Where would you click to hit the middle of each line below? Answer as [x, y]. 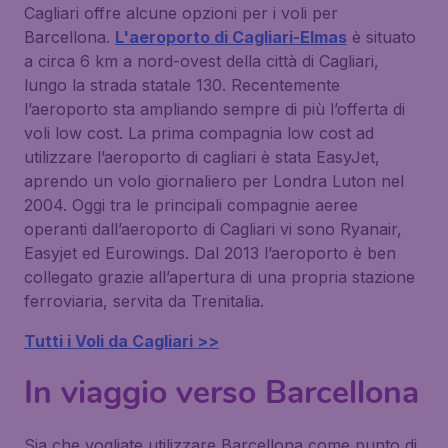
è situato [381, 37]
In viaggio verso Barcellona [221, 392]
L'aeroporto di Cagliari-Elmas [231, 37]
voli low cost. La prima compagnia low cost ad [199, 133]
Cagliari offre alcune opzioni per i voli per [181, 13]
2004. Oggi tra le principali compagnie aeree [191, 205]
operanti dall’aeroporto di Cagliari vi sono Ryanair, [213, 229]
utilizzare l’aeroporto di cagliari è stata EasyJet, [202, 157]
